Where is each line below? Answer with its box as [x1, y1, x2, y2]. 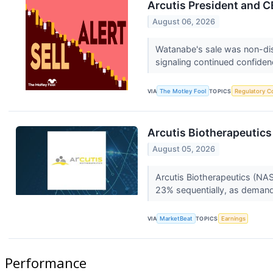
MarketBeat [160, 214, 193, 222]
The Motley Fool [160, 87, 207, 94]
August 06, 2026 [152, 16, 216, 26]
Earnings [221, 214, 246, 222]
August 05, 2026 [152, 144, 216, 154]
